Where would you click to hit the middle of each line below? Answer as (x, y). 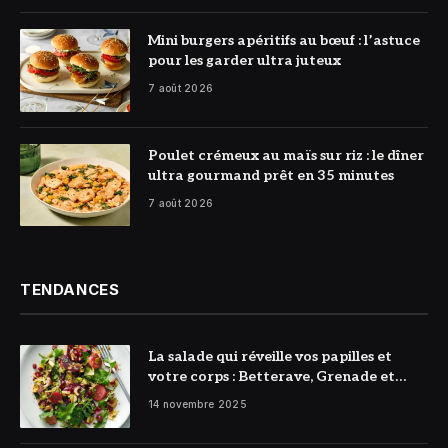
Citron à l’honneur (213, 397)
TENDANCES (70, 290)
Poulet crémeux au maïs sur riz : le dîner (286, 155)
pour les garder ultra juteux (244, 61)
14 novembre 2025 (197, 404)
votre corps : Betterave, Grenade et (271, 377)
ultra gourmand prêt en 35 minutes (271, 175)
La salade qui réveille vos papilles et (270, 357)
